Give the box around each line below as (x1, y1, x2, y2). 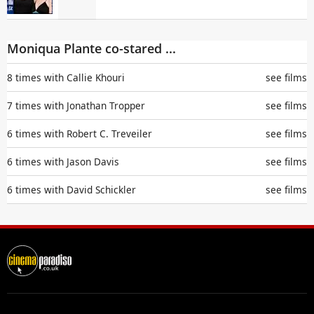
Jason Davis (67, 154, 119, 168)
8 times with (7, 70, 64, 84)
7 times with (7, 98, 64, 112)
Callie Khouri (67, 70, 125, 84)
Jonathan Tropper (67, 98, 145, 112)
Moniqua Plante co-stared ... (7, 39, 176, 57)
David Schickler (67, 182, 136, 196)
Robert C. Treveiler (67, 126, 152, 140)
